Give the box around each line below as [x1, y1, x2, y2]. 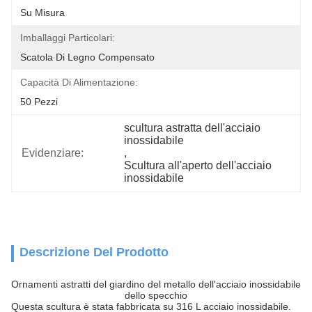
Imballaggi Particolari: [20, 32, 115, 43]
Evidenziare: [22, 147, 84, 159]
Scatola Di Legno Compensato [20, 52, 155, 63]
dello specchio [125, 290, 187, 301]
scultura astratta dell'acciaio [124, 122, 261, 134]
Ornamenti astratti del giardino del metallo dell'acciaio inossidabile [11, 279, 301, 290]
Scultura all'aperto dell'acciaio [124, 159, 272, 171]
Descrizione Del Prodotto [19, 245, 169, 259]
